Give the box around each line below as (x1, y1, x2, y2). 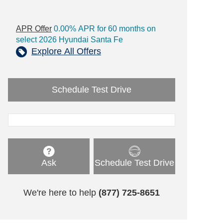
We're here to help (23, 188, 96, 198)
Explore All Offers (31, 46, 101, 56)
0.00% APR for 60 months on (52, 24, 156, 33)
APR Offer (16, 24, 52, 33)
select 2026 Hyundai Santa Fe (16, 35, 123, 44)
